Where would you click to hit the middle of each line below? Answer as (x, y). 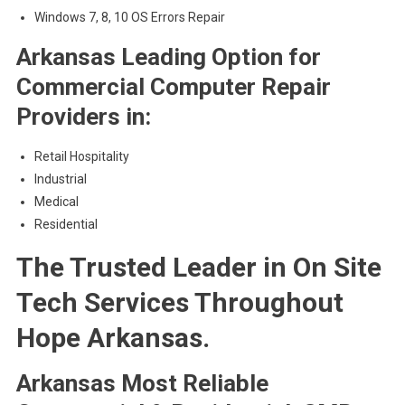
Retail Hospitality (81, 156)
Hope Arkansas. (113, 338)
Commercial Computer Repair (173, 87)
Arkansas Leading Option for (168, 57)
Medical (56, 202)
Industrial (60, 179)
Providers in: (83, 117)
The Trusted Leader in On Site (198, 267)
